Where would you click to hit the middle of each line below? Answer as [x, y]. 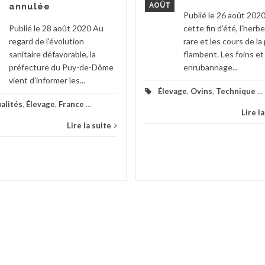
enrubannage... [211, 67]
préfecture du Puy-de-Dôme [61, 67]
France [71, 104]
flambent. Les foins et [224, 54]
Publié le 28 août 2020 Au [56, 28]
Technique [236, 91]
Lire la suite [89, 125]
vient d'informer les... [47, 80]
